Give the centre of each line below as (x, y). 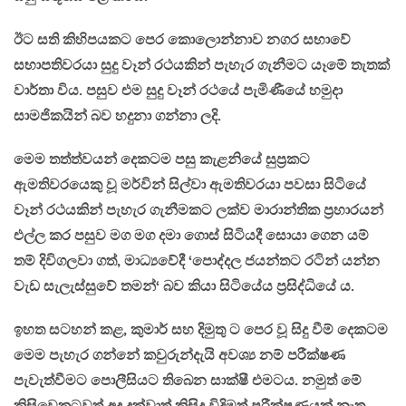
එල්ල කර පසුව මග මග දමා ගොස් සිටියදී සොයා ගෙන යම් (191, 236)
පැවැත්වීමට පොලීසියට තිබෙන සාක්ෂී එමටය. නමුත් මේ (188, 381)
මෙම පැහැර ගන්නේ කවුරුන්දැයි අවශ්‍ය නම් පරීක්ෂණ (179, 355)
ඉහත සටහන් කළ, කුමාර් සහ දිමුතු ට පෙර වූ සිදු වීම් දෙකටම (201, 330)
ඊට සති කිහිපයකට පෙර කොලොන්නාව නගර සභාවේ (182, 40)
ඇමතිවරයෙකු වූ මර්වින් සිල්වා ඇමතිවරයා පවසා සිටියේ (190, 185)
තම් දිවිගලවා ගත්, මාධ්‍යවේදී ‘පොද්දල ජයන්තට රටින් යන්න (197, 261)
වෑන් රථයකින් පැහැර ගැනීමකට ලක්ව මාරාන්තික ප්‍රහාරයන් (198, 210)
